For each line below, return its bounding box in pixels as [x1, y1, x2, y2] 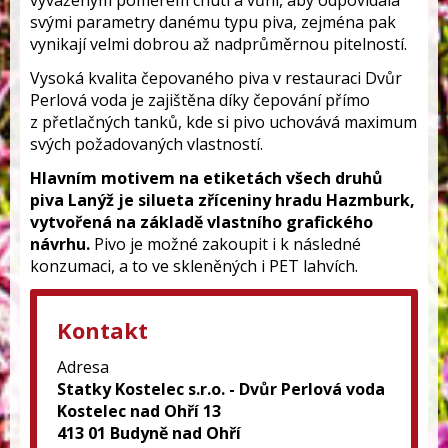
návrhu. [30, 233, 94, 255]
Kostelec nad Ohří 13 [57, 400, 221, 422]
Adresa [57, 356, 109, 378]
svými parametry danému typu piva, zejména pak [30, 11, 396, 33]
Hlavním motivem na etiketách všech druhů [30, 167, 383, 189]
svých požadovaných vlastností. [30, 133, 263, 155]
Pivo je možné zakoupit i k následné [94, 233, 361, 255]
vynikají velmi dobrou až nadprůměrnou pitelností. [30, 33, 407, 55]
